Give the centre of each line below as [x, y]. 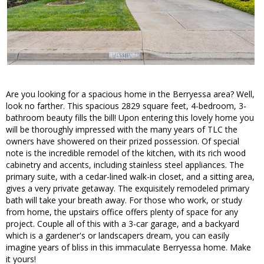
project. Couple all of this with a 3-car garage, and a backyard [123, 224]
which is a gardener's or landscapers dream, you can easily [118, 236]
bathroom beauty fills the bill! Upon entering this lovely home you [130, 118]
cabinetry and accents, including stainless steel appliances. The [125, 165]
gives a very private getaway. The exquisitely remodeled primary [128, 189]
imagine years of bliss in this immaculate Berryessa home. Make [128, 247]
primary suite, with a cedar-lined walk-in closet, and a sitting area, [130, 177]
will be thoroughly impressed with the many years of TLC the [122, 130]
